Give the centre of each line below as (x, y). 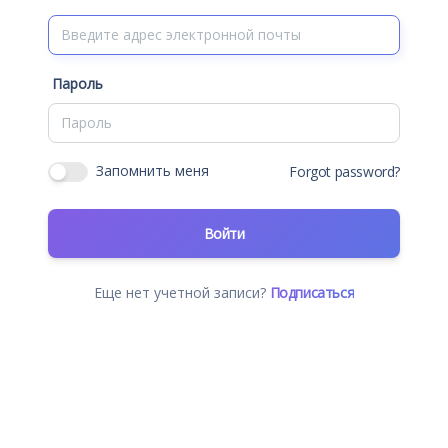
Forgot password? (344, 171)
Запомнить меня (152, 170)
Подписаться (312, 292)
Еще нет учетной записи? (181, 292)
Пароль (77, 83)
